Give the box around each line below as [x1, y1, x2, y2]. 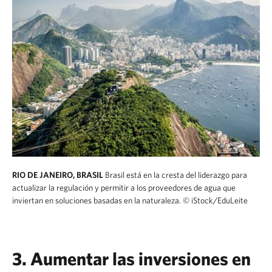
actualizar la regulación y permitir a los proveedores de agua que [12, 183, 236, 192]
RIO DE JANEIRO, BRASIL [12, 170, 105, 180]
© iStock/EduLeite [183, 195, 248, 205]
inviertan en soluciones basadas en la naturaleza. [12, 195, 181, 205]
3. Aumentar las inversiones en [12, 248, 251, 269]
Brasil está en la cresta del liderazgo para [105, 170, 247, 180]
